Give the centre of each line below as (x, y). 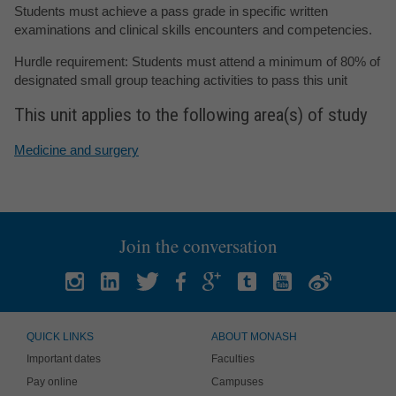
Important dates (64, 359)
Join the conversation (198, 246)
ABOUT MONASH (254, 337)
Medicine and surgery (76, 150)
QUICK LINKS (60, 337)
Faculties (233, 359)
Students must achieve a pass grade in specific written (171, 11)
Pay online (52, 382)
